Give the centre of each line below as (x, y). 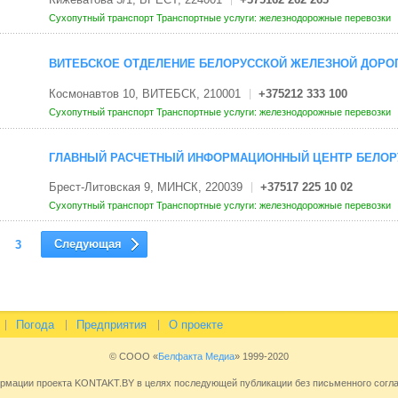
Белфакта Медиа (196, 357)
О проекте (195, 325)
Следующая (88, 244)
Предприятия (111, 325)
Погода (35, 325)
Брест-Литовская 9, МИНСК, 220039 (145, 187)
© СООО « (134, 357)
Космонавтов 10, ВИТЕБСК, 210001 (144, 93)
